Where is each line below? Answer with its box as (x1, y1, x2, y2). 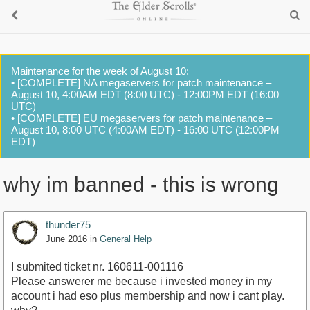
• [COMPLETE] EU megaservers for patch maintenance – (11, 112, 272, 124)
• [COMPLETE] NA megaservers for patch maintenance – (11, 77, 271, 89)
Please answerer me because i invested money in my (11, 275, 272, 288)
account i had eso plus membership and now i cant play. (11, 290, 284, 302)
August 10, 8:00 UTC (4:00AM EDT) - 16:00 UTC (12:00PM (11, 124, 280, 136)
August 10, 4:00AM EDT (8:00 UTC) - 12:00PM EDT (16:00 (11, 89, 279, 100)
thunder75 (46, 219, 91, 231)
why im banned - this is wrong (3, 173, 279, 197)
